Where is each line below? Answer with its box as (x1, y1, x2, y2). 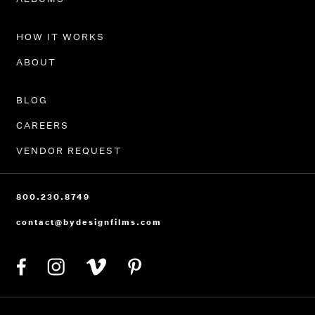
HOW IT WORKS (15, 31, 105, 43)
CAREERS (15, 120, 69, 131)
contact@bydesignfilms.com (15, 217, 162, 228)
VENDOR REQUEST (15, 145, 122, 157)
